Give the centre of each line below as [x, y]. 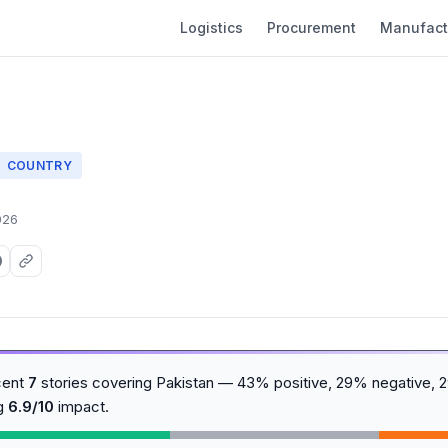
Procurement [311, 27]
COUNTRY [39, 165]
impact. [81, 406]
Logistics [211, 27]
